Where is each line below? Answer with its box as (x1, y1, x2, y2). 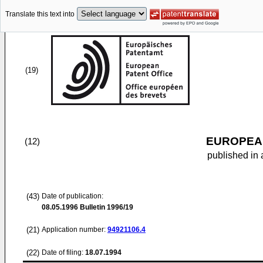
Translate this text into (5, 10, 75, 19)
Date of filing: (42, 248, 83, 257)
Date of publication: (42, 192, 103, 200)
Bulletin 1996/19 (78, 203, 133, 211)
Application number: (42, 225, 107, 234)
